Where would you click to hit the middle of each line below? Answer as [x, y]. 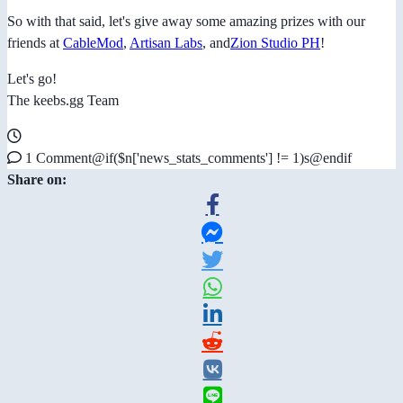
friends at [35, 43]
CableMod [93, 43]
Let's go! [32, 79]
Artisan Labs [166, 43]
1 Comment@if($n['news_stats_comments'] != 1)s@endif [187, 158]
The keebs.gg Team [63, 101]
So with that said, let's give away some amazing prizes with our [186, 22]
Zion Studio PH [275, 43]
